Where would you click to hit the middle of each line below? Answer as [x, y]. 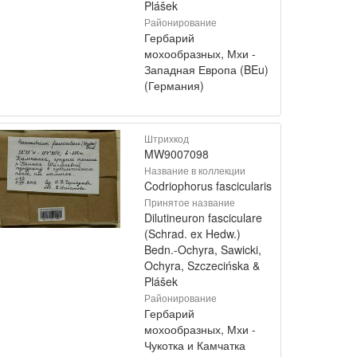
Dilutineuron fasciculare [203, 218]
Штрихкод [167, 138]
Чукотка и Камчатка [195, 345]
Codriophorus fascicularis [208, 186]
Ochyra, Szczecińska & [202, 265]
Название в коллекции [195, 170]
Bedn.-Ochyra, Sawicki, [203, 249]
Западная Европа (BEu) [206, 69]
